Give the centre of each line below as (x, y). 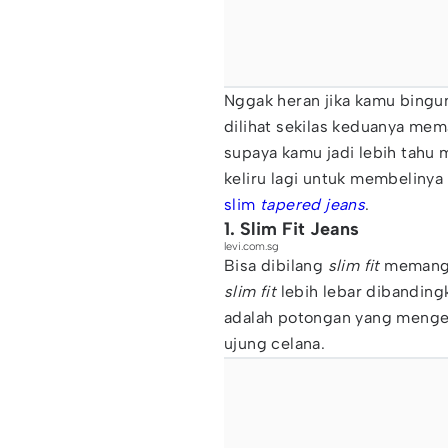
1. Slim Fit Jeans (291, 229)
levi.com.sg (251, 246)
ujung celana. (275, 343)
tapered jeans (310, 204)
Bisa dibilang (274, 265)
